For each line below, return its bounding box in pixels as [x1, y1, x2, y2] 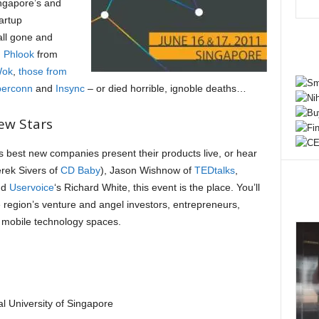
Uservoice [9, 182, 54, 193]
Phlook [3, 48, 34, 60]
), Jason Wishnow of [100, 164, 194, 176]
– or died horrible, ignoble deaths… [84, 83, 246, 94]
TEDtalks [194, 164, 235, 176]
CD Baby [60, 164, 100, 176]
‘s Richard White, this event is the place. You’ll [53, 182, 260, 193]
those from [18, 66, 67, 77]
